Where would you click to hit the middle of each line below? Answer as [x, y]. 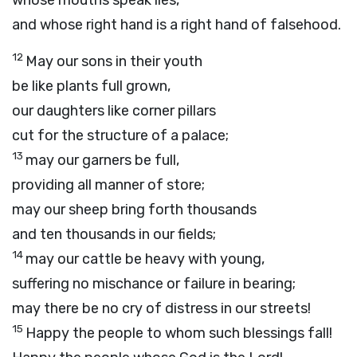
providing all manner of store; [108, 185]
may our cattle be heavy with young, [145, 259]
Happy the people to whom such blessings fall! [179, 333]
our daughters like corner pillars [114, 111]
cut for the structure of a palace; [120, 135]
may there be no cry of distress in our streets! [161, 308]
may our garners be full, [102, 160]
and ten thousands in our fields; [114, 234]
